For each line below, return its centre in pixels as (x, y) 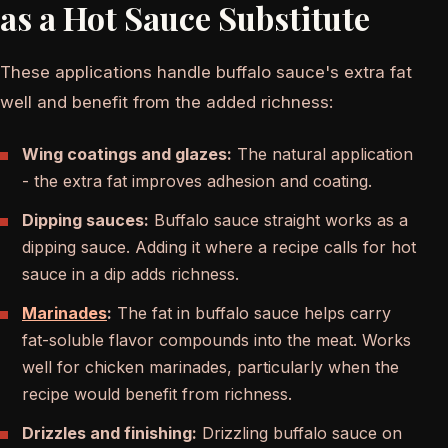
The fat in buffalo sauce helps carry (251, 312)
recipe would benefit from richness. (157, 393)
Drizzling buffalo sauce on (299, 432)
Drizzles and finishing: (109, 432)
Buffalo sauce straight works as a (278, 219)
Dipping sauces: (85, 219)
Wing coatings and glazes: (127, 153)
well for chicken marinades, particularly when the (210, 366)
